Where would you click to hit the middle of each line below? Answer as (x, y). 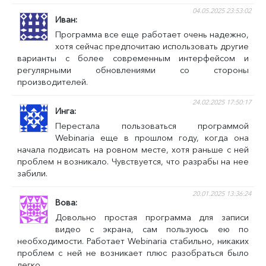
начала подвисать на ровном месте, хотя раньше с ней (133, 149)
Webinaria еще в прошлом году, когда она (152, 137)
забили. (32, 173)
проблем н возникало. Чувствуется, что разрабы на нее (133, 161)
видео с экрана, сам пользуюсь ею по (152, 229)
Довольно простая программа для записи (152, 217)
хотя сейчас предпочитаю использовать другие (152, 46)
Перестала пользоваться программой (152, 126)
